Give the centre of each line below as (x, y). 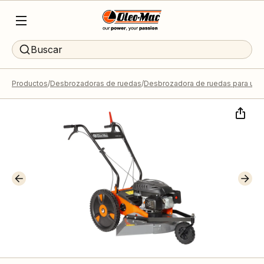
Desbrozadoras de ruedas (96, 83)
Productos (30, 83)
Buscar (47, 49)
